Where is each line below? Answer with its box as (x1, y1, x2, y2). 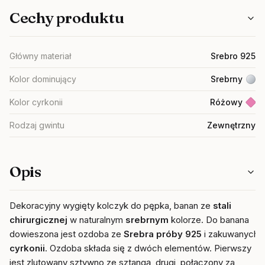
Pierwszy (214, 243, 251, 254)
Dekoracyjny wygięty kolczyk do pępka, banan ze (9, 200, 213, 211)
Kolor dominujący (9, 74, 76, 84)
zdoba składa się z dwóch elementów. (56, 243, 214, 254)
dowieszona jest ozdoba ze (9, 228, 124, 240)
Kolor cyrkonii (9, 97, 63, 107)
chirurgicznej (9, 214, 67, 225)
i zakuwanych (204, 228, 258, 240)
